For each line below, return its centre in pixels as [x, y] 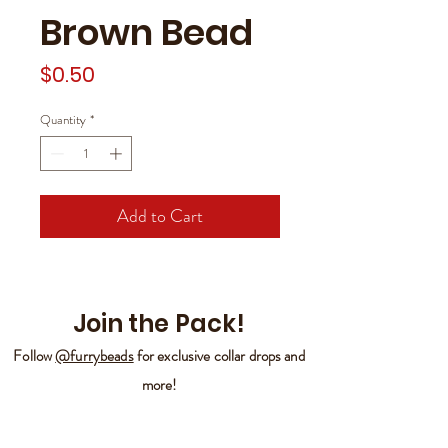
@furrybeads [94, 356]
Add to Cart [160, 216]
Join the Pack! [159, 324]
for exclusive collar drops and [219, 356]
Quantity [63, 119]
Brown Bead [146, 32]
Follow [34, 356]
